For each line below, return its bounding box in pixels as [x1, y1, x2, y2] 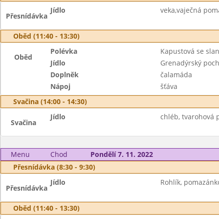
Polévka [50, 46, 78, 56]
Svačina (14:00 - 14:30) [13, 97, 87, 106]
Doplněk [50, 70, 79, 79]
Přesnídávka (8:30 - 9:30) [13, 162, 95, 172]
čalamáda [160, 70, 192, 79]
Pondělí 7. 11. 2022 [90, 150, 153, 159]
